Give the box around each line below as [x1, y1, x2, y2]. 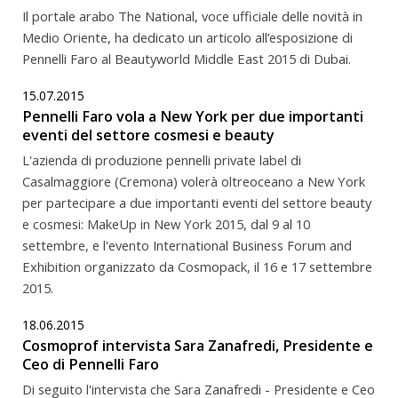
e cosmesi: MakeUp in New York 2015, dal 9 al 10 [22, 214, 310, 233]
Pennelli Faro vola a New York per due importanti [22, 106, 363, 126]
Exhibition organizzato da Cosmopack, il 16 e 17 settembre [22, 257, 372, 275]
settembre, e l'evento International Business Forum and [22, 235, 352, 254]
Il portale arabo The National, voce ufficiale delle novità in [22, 6, 362, 25]
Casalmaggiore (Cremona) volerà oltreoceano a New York [22, 171, 365, 190]
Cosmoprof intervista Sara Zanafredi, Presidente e [22, 335, 373, 355]
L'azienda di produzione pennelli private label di [22, 150, 301, 169]
